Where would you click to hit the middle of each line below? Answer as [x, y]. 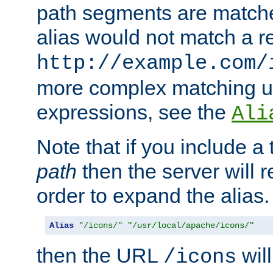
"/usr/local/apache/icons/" [191, 226]
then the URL [100, 256]
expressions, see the [134, 112]
